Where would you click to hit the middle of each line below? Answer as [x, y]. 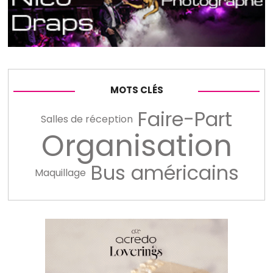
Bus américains [165, 172]
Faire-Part [185, 119]
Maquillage [60, 172]
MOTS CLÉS [136, 90]
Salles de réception [87, 119]
